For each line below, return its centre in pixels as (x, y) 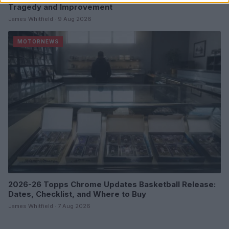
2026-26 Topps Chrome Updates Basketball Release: (112, 184)
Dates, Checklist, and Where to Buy (77, 194)
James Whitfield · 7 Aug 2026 (49, 206)
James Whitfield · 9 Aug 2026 (50, 19)
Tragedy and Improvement (60, 7)
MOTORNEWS (38, 42)
